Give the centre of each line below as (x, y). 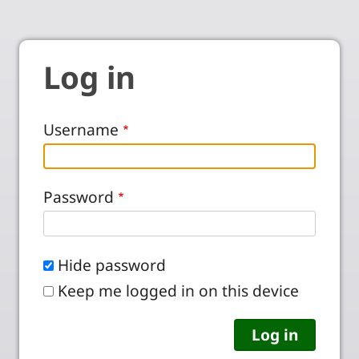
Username (81, 130)
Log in (89, 77)
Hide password (112, 264)
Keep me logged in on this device (178, 290)
